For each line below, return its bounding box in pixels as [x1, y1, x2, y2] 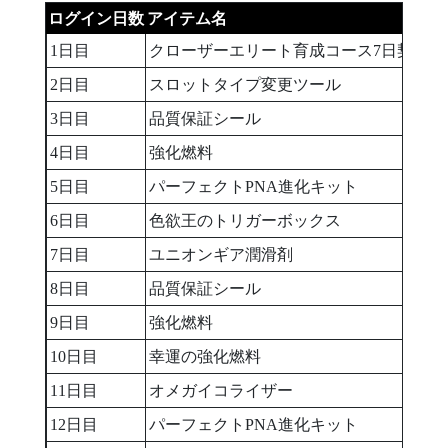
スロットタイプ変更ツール [149, 76, 341, 94]
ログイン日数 [48, 10, 144, 28]
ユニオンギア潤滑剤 [149, 246, 293, 264]
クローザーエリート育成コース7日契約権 [149, 42, 445, 60]
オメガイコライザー [149, 382, 293, 400]
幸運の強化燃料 [149, 348, 261, 366]
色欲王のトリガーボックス [149, 212, 341, 230]
